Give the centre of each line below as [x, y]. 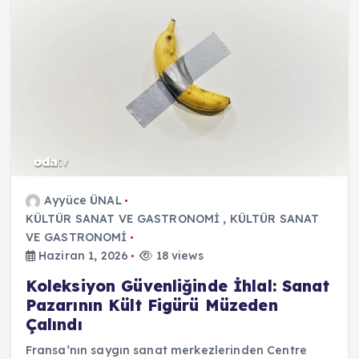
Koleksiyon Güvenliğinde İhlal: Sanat [177, 286]
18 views [178, 256]
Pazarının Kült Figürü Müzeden [151, 306]
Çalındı [54, 325]
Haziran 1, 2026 [82, 256]
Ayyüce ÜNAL [83, 201]
